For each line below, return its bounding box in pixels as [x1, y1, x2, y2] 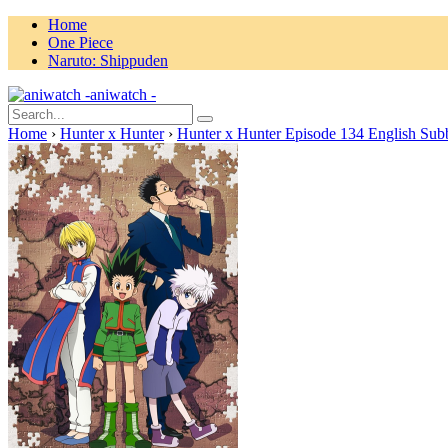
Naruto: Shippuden [48, 52, 168, 69]
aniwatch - [90, 86, 156, 103]
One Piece [48, 34, 113, 51]
